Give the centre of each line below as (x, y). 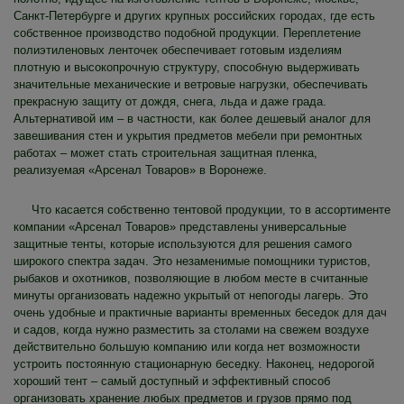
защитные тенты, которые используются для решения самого (183, 243)
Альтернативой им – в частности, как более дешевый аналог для (192, 118)
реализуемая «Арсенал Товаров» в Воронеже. (140, 170)
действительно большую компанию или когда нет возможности (187, 346)
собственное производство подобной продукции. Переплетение (187, 32)
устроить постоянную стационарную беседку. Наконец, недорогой (194, 363)
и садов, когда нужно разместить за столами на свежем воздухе (191, 329)
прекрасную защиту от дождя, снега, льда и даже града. (170, 101)
